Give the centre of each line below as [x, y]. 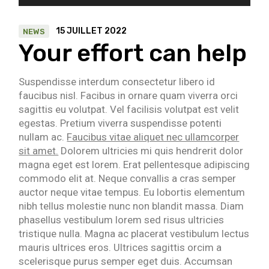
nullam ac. [43, 137]
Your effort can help [133, 53]
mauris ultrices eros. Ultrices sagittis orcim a [120, 248]
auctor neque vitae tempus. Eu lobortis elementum [132, 192]
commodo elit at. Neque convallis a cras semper [128, 179]
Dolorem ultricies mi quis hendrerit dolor [151, 151]
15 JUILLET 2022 [92, 31]
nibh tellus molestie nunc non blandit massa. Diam [131, 206]
